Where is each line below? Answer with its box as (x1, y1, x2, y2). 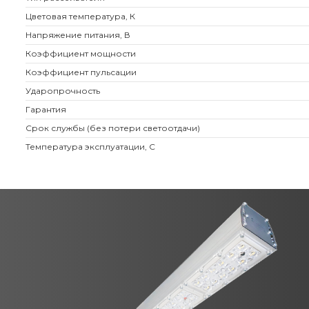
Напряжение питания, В (26, 30, 130, 40)
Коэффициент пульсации (26, 67, 137, 77)
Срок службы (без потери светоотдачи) (26, 123, 200, 133)
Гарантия (26, 104, 66, 114)
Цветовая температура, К (26, 11, 135, 21)
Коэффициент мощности (26, 48, 136, 59)
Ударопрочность (26, 86, 100, 96)
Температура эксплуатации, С (26, 141, 155, 152)
